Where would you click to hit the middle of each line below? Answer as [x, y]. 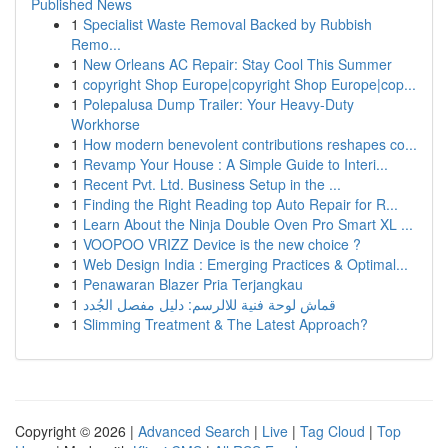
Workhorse [105, 124]
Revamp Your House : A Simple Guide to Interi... [235, 164]
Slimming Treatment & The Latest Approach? [225, 324]
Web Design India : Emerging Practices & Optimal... [245, 264]
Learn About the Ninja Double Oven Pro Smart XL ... [248, 224]
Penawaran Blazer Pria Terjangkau [193, 284]
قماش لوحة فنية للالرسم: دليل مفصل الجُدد [209, 304]
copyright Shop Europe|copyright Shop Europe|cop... [249, 84]
